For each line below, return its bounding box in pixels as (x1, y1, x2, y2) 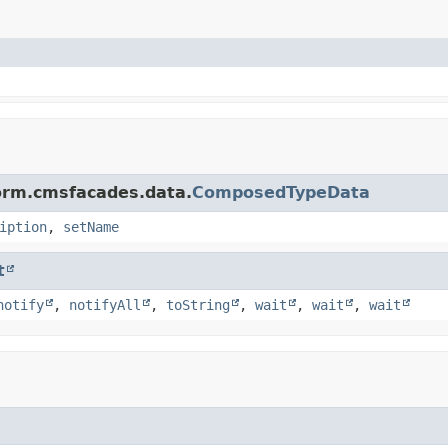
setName (63, 218, 119, 235)
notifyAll (69, 296, 141, 313)
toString (166, 296, 230, 313)
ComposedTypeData (192, 182, 370, 202)
